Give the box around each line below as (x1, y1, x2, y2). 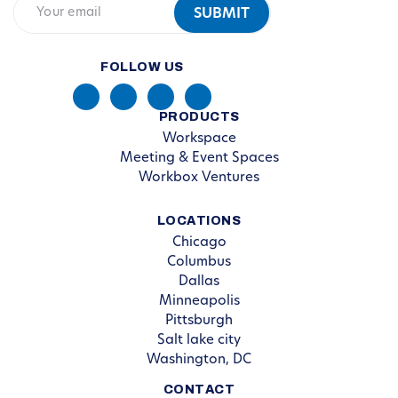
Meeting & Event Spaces (119, 151, 279, 165)
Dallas (179, 275, 219, 289)
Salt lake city (157, 333, 241, 347)
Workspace (162, 131, 236, 146)
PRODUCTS (158, 109, 240, 123)
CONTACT (163, 382, 235, 396)
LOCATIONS (156, 213, 242, 227)
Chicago (171, 235, 227, 250)
